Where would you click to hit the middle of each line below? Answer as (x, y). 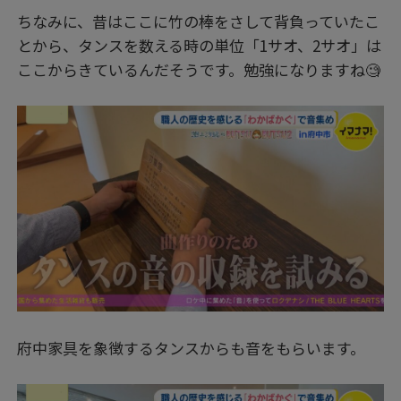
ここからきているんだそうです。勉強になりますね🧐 (199, 69)
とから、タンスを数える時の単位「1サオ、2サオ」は (200, 45)
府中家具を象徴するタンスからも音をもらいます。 (192, 348)
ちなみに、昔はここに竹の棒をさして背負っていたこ (199, 21)
